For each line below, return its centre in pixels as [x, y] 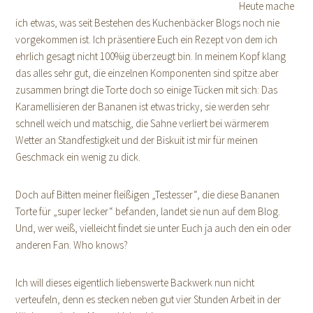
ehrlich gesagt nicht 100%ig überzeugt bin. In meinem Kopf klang [151, 56]
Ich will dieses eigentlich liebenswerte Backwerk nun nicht [135, 283]
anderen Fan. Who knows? [72, 245]
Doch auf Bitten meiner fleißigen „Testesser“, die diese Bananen [148, 195]
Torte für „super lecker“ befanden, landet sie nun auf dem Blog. [148, 211]
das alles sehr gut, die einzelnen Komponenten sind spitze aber [147, 73]
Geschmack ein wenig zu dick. [78, 157]
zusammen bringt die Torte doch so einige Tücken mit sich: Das [147, 90]
